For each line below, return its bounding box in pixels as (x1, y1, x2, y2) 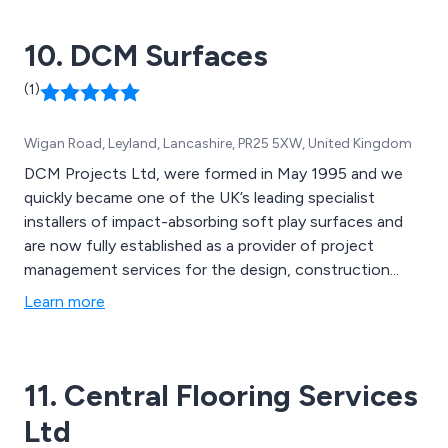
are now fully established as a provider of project (24, 235, 374, 255)
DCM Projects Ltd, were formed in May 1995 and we (24, 163, 403, 183)
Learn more (24, 291, 105, 311)
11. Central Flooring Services (24, 376, 418, 414)
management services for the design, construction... (24, 259, 399, 279)
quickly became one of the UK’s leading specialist (24, 187, 375, 207)
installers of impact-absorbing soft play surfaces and (24, 211, 403, 231)
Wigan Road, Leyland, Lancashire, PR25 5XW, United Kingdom (24, 134, 412, 152)
